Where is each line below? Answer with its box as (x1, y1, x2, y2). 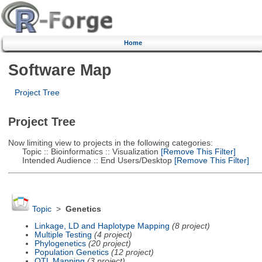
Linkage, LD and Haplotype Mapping (34, 221, 170, 230)
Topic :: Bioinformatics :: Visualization (8, 147, 158, 156)
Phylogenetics (34, 239, 86, 248)
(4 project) (94, 230, 132, 239)
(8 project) (171, 221, 210, 230)
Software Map (8, 60, 112, 79)
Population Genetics (34, 247, 109, 257)
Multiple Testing (34, 230, 92, 239)
